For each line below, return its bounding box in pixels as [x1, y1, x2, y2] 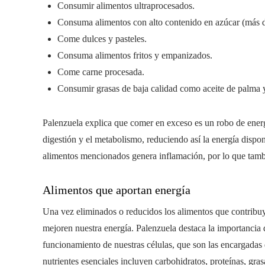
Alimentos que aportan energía [43, 183, 190, 196]
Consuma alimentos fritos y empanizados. [57, 50, 212, 60]
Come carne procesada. [57, 67, 144, 77]
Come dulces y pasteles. [57, 34, 147, 44]
